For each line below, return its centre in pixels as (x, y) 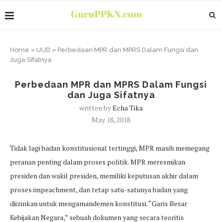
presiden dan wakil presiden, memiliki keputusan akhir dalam (104, 176)
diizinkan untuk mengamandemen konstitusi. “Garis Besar (99, 203)
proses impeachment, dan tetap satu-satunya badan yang (99, 190)
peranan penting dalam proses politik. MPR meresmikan (98, 162)
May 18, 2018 (111, 120)
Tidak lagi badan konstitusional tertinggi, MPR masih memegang (110, 148)
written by (96, 108)
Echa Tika (128, 108)
